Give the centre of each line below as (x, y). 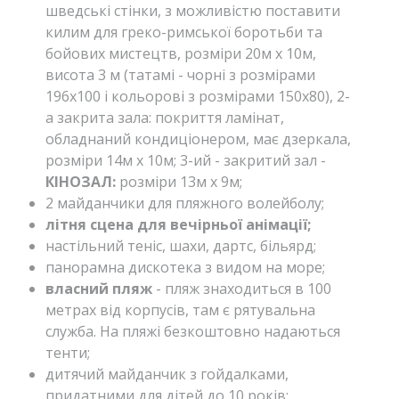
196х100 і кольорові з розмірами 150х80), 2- (198, 97)
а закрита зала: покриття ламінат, (165, 118)
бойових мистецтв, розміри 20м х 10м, (181, 54)
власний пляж (101, 289)
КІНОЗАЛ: (81, 182)
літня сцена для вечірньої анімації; (178, 225)
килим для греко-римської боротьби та (184, 33)
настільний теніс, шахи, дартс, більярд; (181, 246)
